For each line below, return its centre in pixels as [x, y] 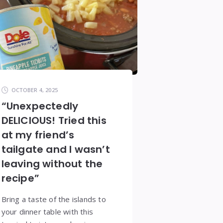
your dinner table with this [47, 211]
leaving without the [52, 164]
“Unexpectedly [40, 106]
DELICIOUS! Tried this [54, 120]
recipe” [20, 178]
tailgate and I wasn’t [56, 149]
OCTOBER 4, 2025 [35, 90]
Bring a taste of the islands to [54, 199]
